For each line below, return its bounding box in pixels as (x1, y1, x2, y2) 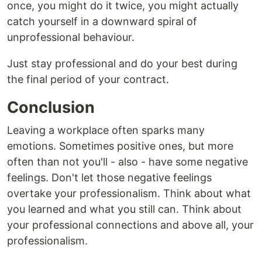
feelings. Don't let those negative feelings (7, 171, 212, 184)
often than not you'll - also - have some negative (7, 156, 248, 168)
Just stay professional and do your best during (7, 57, 237, 70)
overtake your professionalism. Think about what (7, 187, 251, 199)
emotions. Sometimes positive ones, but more (7, 140, 233, 152)
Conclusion (7, 98, 95, 117)
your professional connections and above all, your (7, 219, 254, 231)
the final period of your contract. (7, 73, 169, 85)
